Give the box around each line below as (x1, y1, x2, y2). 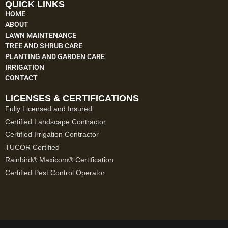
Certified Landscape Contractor (5, 117, 106, 126)
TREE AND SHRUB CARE (5, 41, 82, 50)
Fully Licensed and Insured (5, 104, 92, 113)
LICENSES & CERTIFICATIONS (5, 93, 139, 103)
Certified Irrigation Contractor (5, 130, 99, 138)
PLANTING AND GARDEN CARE (5, 52, 105, 61)
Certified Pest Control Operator (5, 168, 105, 177)
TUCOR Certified (5, 142, 60, 151)
